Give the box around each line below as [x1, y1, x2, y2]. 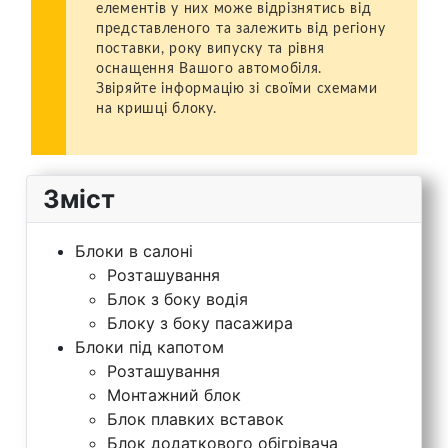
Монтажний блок [107, 384, 241, 405]
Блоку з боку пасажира [107, 312, 293, 333]
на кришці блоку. [96, 100, 217, 116]
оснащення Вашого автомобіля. [96, 60, 323, 76]
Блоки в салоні [75, 240, 193, 261]
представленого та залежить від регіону [96, 20, 386, 36]
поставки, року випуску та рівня [96, 40, 325, 56]
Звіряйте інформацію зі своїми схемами [96, 80, 378, 96]
